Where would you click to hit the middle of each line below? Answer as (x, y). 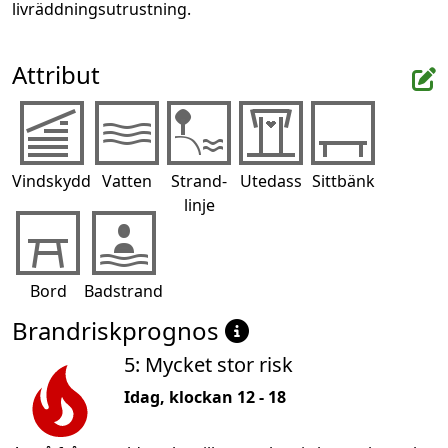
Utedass (271, 181)
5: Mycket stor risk (208, 365)
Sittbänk (343, 181)
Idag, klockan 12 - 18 (205, 397)
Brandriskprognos (118, 331)
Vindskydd (51, 181)
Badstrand (123, 291)
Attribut (56, 75)
